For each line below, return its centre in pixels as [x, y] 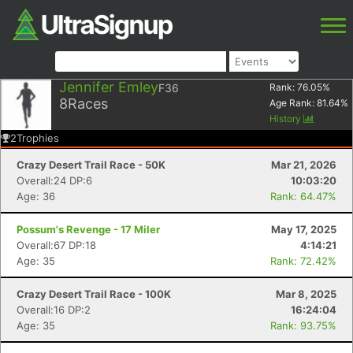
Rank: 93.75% [303, 325]
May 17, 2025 [304, 229]
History [286, 119]
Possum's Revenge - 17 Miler [88, 229]
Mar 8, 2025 [306, 294]
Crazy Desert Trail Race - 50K [91, 165]
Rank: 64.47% [303, 196]
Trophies [38, 138]
